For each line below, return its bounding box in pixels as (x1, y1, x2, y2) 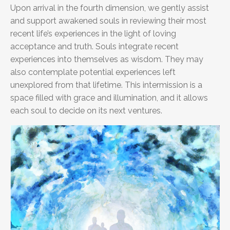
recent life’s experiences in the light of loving (10, 29, 176, 39)
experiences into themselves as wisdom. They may (10, 54, 203, 65)
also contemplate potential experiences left (10, 67, 176, 78)
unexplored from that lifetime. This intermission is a (10, 80, 202, 90)
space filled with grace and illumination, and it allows (10, 93, 208, 103)
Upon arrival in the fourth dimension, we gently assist (10, 3, 209, 13)
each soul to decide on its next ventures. (10, 106, 164, 116)
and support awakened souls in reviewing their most (10, 16, 206, 26)
